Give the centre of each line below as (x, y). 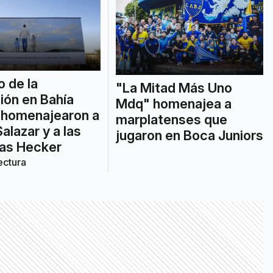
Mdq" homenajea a (173, 103)
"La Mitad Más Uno (174, 87)
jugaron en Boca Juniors (189, 135)
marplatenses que (171, 119)
